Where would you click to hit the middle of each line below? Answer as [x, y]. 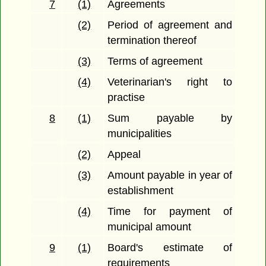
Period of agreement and [170, 25]
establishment [141, 191]
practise [126, 98]
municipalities [140, 134]
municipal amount [150, 227]
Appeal [124, 155]
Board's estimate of [170, 248]
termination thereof [152, 41]
